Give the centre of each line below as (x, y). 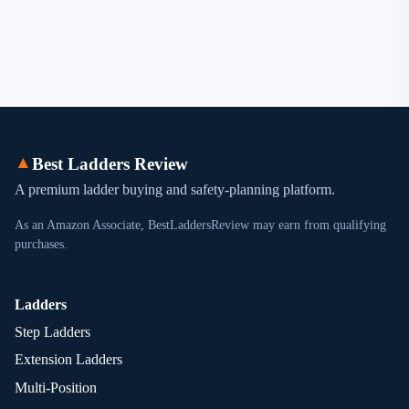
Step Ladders (52, 331)
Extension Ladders (68, 360)
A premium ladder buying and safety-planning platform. (175, 189)
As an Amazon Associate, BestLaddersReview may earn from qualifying (200, 225)
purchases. (41, 244)
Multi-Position (56, 387)
